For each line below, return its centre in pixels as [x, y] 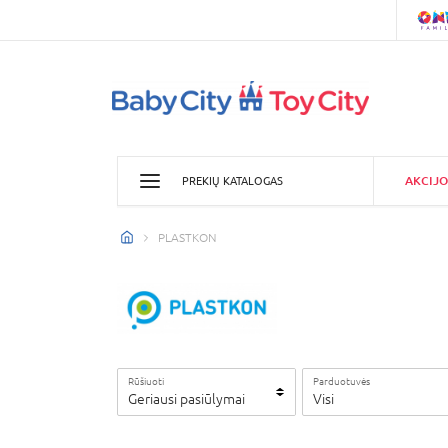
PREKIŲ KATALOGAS [232, 180]
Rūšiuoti [146, 381]
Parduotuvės [341, 381]
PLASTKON [187, 237]
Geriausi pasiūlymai [186, 399]
